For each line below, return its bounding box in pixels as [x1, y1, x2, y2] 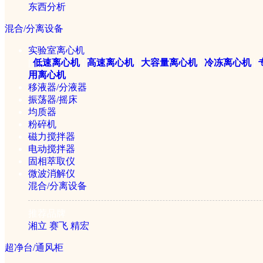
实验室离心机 [28, 45, 85, 55]
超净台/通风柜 [5, 242, 63, 252]
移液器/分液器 [28, 82, 87, 92]
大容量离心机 [141, 58, 197, 68]
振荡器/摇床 [28, 95, 77, 104]
